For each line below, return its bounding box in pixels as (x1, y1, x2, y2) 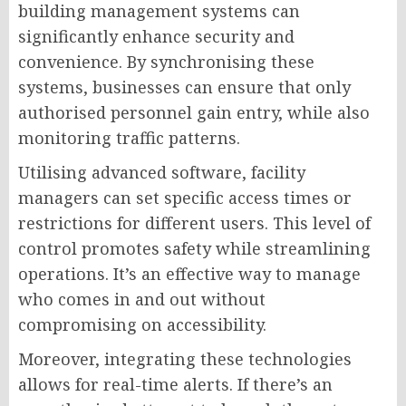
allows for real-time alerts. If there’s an (18, 373, 333, 396)
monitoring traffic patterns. (18, 127, 240, 150)
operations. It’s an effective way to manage (18, 263, 361, 285)
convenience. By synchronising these (18, 51, 314, 73)
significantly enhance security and (18, 25, 295, 48)
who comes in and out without (18, 288, 266, 311)
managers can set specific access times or (18, 187, 352, 209)
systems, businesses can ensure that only (18, 76, 351, 99)
